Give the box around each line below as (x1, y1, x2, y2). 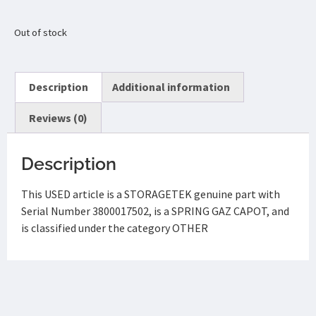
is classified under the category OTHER (21, 220, 208, 235)
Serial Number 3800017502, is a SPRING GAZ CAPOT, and (21, 203, 289, 218)
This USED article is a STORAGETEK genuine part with (21, 186, 280, 201)
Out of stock (14, 26, 67, 39)
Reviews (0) (29, 110, 88, 125)
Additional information (111, 80, 230, 95)
